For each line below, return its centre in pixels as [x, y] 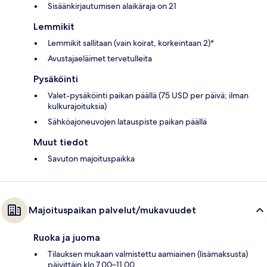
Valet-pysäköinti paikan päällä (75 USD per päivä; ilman [148, 95]
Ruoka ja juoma [67, 237]
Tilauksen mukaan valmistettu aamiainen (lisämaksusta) [148, 254]
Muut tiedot [61, 142]
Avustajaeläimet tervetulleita [100, 58]
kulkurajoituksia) [77, 106]
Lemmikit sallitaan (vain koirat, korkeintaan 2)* [131, 43]
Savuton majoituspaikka [91, 158]
